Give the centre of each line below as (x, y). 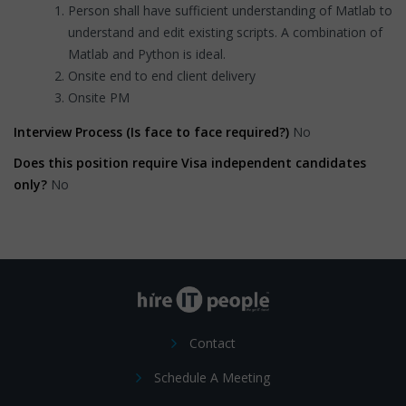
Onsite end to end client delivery (162, 75)
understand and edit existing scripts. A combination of (225, 32)
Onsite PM (99, 97)
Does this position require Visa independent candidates (190, 162)
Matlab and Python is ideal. (147, 53)
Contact (212, 343)
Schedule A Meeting (212, 377)
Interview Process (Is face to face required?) (153, 131)
